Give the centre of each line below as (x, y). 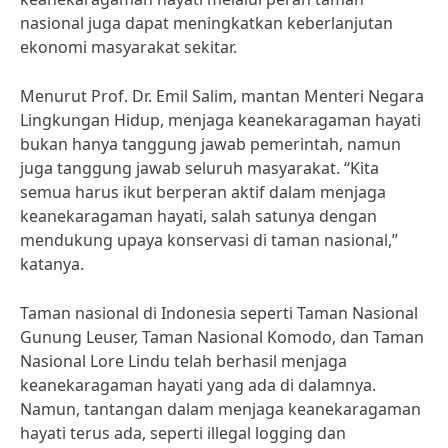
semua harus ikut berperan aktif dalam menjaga (203, 192)
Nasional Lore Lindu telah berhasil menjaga (183, 361)
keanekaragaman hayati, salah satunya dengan (198, 216)
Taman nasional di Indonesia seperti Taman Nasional (219, 313)
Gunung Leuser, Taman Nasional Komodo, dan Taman (222, 337)
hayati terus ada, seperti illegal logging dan (183, 433)
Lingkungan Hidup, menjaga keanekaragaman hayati (220, 120)
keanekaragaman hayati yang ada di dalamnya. (198, 385)
